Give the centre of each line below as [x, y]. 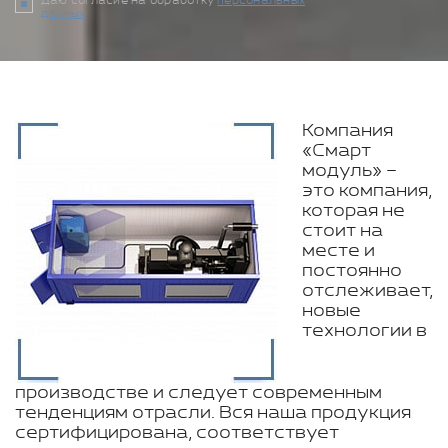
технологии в [364, 331]
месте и [338, 251]
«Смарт [336, 151]
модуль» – [349, 171]
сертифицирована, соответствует [177, 433]
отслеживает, [367, 291]
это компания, [367, 191]
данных [63, 14]
